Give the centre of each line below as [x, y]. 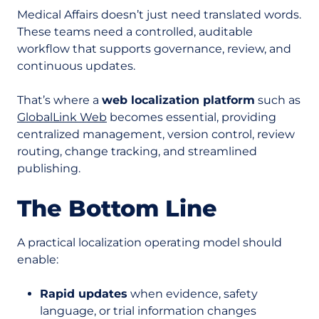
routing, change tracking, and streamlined [137, 151]
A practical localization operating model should [150, 242]
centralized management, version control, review [156, 134]
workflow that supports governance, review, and [154, 49]
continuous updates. [76, 66]
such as [278, 100]
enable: [38, 260]
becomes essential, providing [192, 117]
